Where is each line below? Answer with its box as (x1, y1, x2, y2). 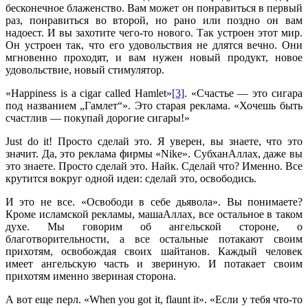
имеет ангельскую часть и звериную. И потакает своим (5, 257, 302, 269)
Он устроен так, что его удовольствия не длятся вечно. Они (5, 38, 302, 51)
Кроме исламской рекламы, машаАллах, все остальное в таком (5, 208, 302, 220)
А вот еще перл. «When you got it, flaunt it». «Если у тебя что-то (5, 293, 302, 305)
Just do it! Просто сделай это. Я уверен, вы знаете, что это (5, 135, 302, 147)
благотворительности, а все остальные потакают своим (5, 232, 302, 245)
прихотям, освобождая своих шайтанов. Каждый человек (5, 245, 302, 257)
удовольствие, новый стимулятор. (5, 63, 167, 76)
